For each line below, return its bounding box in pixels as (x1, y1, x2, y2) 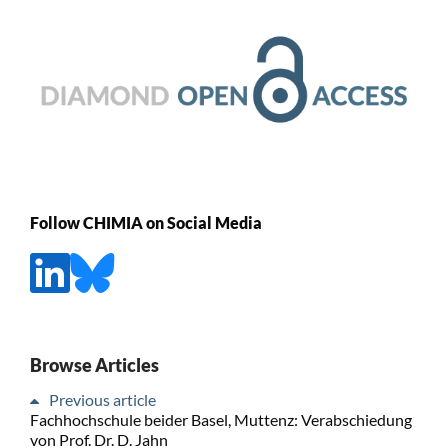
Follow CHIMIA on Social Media (29, 213, 262, 233)
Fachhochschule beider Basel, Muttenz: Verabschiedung (29, 409, 412, 429)
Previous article (48, 389, 156, 409)
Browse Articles (29, 353, 159, 376)
